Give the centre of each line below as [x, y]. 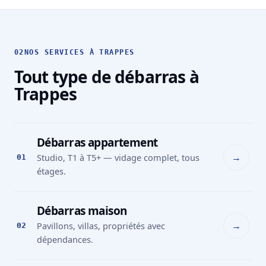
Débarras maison [82, 211]
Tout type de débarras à [107, 77]
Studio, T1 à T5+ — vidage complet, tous [118, 158]
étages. [51, 171]
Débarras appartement [97, 143]
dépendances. [65, 240]
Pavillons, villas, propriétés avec [101, 226]
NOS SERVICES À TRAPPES [79, 53]
